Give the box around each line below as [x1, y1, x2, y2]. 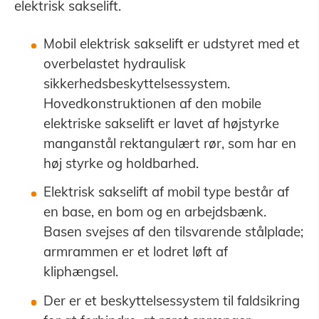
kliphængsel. [43, 263, 118, 281]
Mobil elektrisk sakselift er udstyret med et [43, 34, 300, 52]
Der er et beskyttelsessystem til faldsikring [43, 291, 300, 309]
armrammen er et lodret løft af [43, 243, 228, 261]
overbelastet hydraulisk [43, 54, 186, 72]
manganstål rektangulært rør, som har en [43, 134, 296, 152]
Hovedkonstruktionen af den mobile [43, 94, 261, 112]
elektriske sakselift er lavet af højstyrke [43, 114, 279, 132]
